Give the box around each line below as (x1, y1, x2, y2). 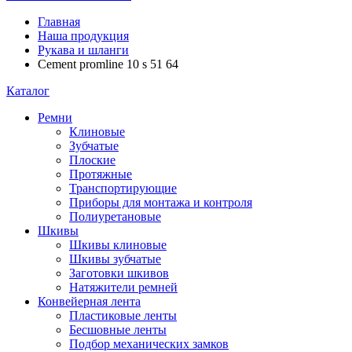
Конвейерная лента (38, 295, 141, 308)
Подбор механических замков (69, 337, 229, 350)
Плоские (69, 153, 115, 167)
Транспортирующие (69, 181, 177, 195)
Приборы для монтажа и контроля (69, 196, 252, 209)
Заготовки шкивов (69, 266, 169, 280)
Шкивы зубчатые (69, 252, 161, 266)
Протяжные (69, 167, 132, 181)
